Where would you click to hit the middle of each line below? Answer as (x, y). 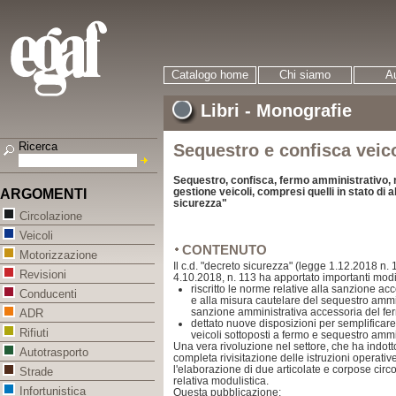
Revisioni (43, 275)
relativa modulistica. (221, 381)
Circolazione (51, 217)
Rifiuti (34, 333)
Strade (36, 372)
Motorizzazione (58, 255)
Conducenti (48, 294)
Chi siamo (305, 75)
